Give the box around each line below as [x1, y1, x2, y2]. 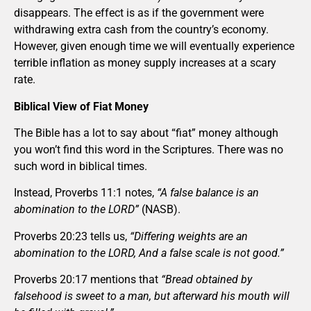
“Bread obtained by [161, 273, 252, 287]
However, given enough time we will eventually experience [14, 40, 294, 53]
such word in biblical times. [14, 160, 147, 174]
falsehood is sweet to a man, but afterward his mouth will [14, 289, 289, 303]
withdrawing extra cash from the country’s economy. [14, 23, 269, 37]
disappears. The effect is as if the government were [14, 6, 264, 20]
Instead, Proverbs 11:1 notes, [14, 186, 157, 200]
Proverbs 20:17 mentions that [14, 273, 161, 287]
